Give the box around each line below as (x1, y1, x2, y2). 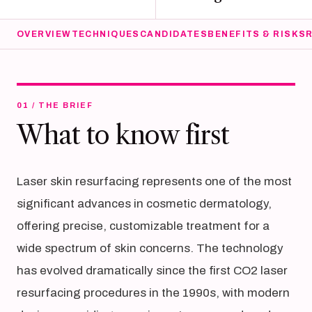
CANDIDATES (139, 29, 208, 39)
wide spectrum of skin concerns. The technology (17, 242, 283, 255)
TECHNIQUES (71, 29, 140, 39)
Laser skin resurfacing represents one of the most (17, 175, 292, 188)
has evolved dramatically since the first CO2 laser (17, 264, 288, 277)
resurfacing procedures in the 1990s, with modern (17, 286, 290, 299)
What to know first (17, 120, 229, 150)
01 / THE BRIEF (17, 101, 93, 109)
